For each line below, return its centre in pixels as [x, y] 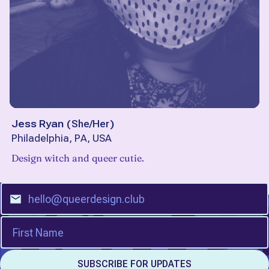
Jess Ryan [38, 124]
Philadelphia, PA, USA [62, 139]
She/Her [90, 124]
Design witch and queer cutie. [78, 158]
